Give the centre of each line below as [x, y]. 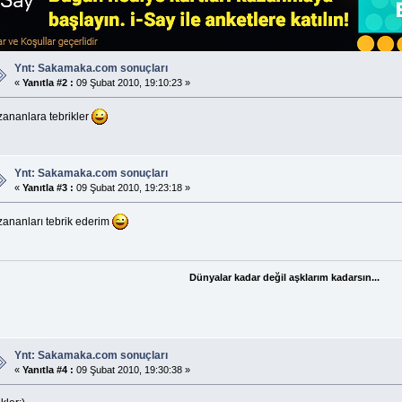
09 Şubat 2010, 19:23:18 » [131, 188]
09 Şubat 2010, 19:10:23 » [131, 83]
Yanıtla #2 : [48, 83]
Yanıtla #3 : [48, 188]
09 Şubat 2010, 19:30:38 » [131, 370]
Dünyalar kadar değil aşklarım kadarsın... [285, 277]
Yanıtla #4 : [48, 370]
